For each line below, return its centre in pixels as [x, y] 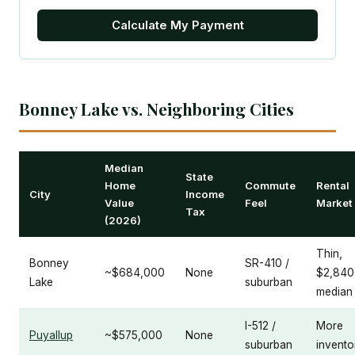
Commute [270, 185]
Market [334, 203]
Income [205, 194]
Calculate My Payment [177, 25]
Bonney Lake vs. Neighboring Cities [157, 109]
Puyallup [51, 335]
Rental [333, 185]
